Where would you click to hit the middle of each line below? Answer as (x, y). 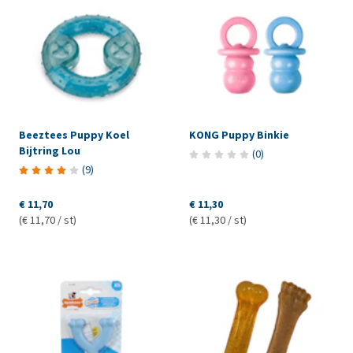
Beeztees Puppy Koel (74, 135)
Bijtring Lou (50, 150)
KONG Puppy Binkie (239, 135)
